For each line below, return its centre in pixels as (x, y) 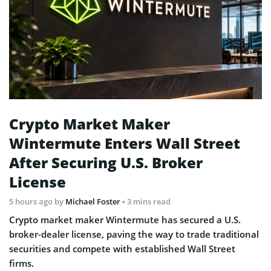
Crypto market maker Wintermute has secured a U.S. (125, 220)
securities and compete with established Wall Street (122, 249)
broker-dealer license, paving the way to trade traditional (134, 234)
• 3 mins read (146, 202)
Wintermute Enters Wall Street (125, 143)
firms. (21, 263)
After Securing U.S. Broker (106, 163)
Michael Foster (93, 202)
